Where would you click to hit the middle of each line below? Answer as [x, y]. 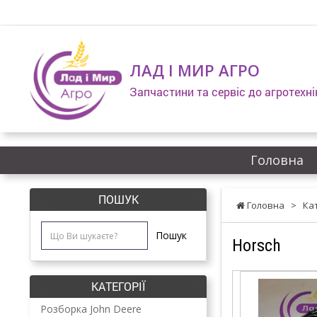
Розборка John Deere [91, 309]
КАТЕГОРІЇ [118, 286]
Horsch [257, 246]
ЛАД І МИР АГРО [195, 70]
